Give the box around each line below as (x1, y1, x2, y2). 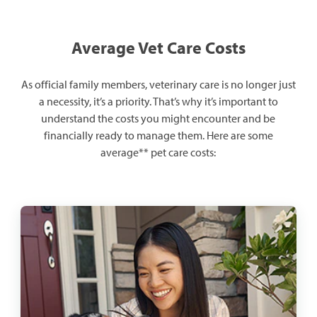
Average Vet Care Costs (71, 37, 246, 59)
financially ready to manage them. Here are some (43, 128, 273, 143)
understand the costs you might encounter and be (41, 111, 276, 126)
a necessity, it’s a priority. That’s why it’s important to (38, 94, 278, 109)
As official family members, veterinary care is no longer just (21, 77, 296, 92)
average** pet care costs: (100, 145, 217, 160)
